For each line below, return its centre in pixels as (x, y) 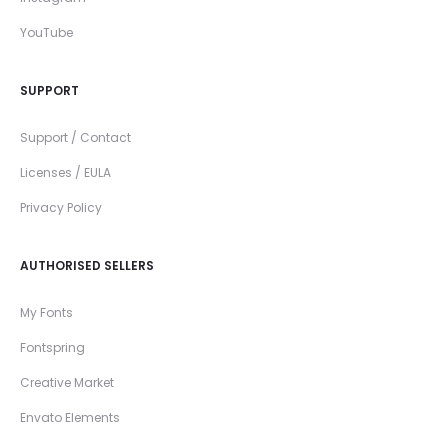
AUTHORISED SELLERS (87, 266)
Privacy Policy (61, 208)
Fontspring (52, 348)
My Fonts (46, 313)
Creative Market (67, 383)
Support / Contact (75, 138)
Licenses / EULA (65, 173)
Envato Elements (70, 418)
